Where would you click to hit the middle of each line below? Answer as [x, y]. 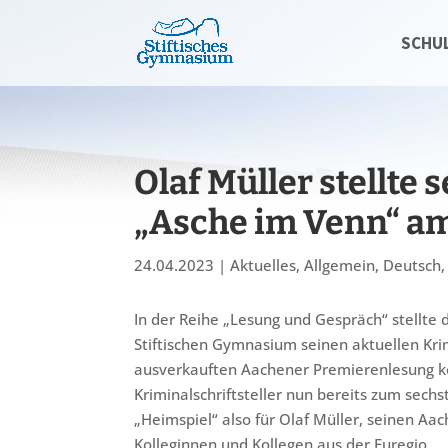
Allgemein [340, 264]
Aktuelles [263, 264]
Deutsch [412, 264]
